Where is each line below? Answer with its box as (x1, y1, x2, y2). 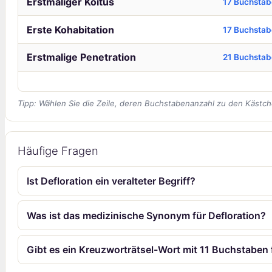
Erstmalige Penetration (26, 51, 136, 64)
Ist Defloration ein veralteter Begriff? (27, 175, 196, 188)
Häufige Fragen (18, 144, 98, 157)
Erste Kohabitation (26, 23, 114, 36)
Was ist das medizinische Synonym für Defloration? (27, 209, 267, 222)
